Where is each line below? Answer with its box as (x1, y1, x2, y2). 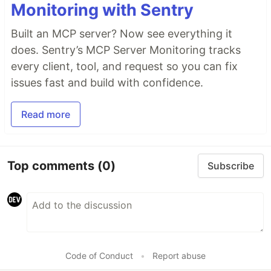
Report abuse (152, 250, 206, 261)
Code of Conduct (65, 250, 133, 261)
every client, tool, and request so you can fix (11, 60, 238, 73)
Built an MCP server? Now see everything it (11, 27, 232, 40)
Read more (21, 108, 70, 120)
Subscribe (207, 160, 254, 172)
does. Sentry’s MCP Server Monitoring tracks (11, 44, 241, 56)
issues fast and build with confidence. (11, 76, 203, 89)
